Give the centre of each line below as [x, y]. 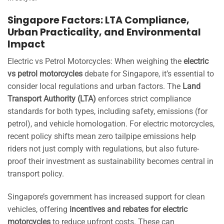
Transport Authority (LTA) [52, 99]
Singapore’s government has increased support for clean [106, 196]
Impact [26, 44]
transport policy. [36, 174]
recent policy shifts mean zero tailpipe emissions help [102, 136]
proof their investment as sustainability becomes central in [110, 161]
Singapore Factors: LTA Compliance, [98, 20]
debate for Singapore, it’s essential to [148, 74]
